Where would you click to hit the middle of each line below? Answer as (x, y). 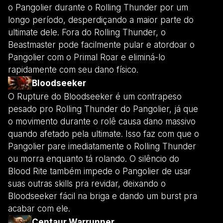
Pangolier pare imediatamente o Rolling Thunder (102, 146)
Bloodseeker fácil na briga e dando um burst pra (103, 196)
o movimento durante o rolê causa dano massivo (102, 121)
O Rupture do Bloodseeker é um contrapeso (95, 96)
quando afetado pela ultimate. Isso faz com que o (104, 134)
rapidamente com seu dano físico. (73, 69)
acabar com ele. (39, 208)
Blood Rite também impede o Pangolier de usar (100, 171)
